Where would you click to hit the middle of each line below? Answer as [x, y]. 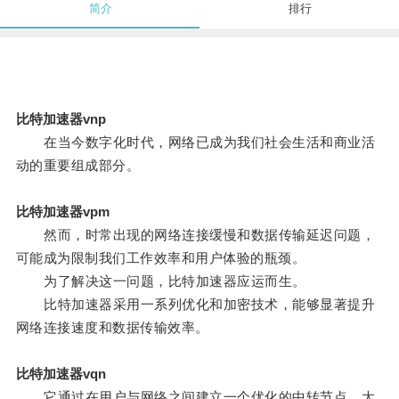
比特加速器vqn [61, 374]
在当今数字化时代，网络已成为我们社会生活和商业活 [195, 142]
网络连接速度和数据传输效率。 [112, 328]
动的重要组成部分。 [78, 166]
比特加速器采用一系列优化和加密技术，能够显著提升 [195, 305]
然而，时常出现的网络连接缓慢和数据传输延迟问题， [195, 235]
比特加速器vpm [62, 212]
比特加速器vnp [61, 119]
